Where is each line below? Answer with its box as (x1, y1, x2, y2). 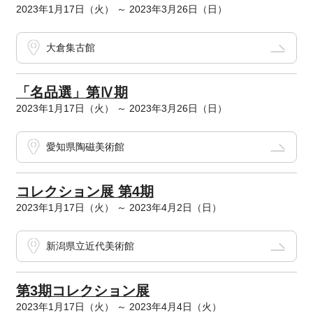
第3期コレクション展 (15, 283, 150, 299)
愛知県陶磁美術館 (45, 141, 124, 153)
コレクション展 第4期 (15, 184, 154, 200)
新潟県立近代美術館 (45, 240, 134, 252)
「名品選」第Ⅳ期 (15, 85, 128, 101)
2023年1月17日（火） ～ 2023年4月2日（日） (15, 202, 221, 214)
